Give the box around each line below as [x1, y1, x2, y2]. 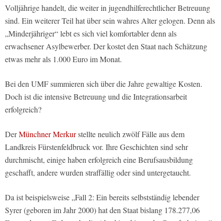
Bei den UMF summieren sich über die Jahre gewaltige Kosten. [5, 78, 202, 89]
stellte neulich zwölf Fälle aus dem [76, 128, 184, 139]
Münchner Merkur [19, 128, 76, 139]
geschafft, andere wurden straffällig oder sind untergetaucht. [5, 167, 191, 178]
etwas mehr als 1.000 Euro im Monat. [5, 53, 122, 64]
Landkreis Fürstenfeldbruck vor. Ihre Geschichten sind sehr [5, 141, 188, 152]
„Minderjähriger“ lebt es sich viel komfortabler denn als [5, 28, 177, 38]
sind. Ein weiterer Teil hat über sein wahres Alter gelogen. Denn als [5, 15, 215, 26]
